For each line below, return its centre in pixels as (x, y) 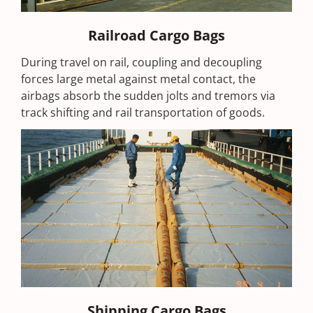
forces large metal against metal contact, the (138, 79)
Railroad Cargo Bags (156, 35)
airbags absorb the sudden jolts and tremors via (148, 95)
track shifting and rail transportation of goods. (144, 112)
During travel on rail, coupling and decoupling (141, 62)
